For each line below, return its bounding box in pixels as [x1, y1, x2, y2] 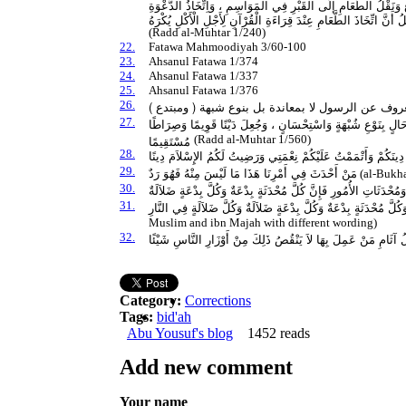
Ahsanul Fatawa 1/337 [149, 69, 259, 83]
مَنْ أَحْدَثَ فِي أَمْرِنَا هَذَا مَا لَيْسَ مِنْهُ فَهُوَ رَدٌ [149, 164, 358, 182]
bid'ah [157, 309, 191, 325]
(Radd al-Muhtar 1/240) [149, 25, 266, 40]
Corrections [185, 293, 251, 309]
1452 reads [247, 325, 310, 342]
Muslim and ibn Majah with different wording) [149, 216, 378, 230]
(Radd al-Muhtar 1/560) [194, 132, 312, 147]
